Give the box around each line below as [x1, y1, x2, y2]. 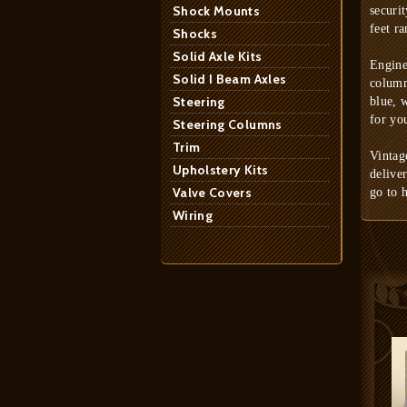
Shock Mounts [173, 3, 261, 19]
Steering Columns [173, 116, 283, 133]
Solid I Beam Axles [173, 71, 287, 87]
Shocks [173, 25, 218, 42]
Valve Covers [173, 184, 253, 201]
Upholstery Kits [173, 162, 269, 178]
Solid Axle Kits [173, 48, 263, 65]
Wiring [173, 207, 213, 223]
